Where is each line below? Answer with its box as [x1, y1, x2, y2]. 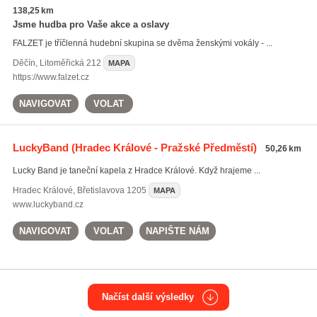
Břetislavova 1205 [76, 185, 146, 195]
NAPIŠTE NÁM [145, 226, 209, 236]
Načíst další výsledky [102, 292, 194, 302]
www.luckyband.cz [12, 200, 83, 209]
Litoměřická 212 [39, 58, 101, 68]
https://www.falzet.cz [12, 72, 89, 82]
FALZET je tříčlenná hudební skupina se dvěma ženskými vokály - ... [12, 38, 272, 48]
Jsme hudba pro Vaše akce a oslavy [12, 19, 169, 30]
